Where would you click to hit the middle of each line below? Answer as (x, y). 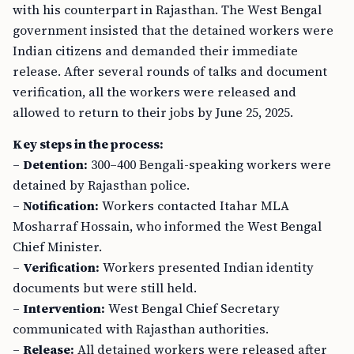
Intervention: (64, 308)
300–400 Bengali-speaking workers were (209, 164)
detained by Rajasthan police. (101, 185)
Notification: (61, 205)
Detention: (55, 164)
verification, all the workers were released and (154, 92)
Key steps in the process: (88, 144)
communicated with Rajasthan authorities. (141, 329)
